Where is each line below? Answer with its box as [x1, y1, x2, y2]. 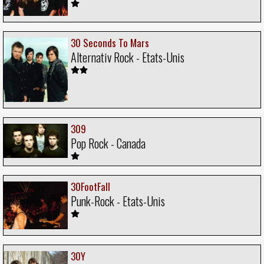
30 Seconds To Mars [71, 35, 149, 50]
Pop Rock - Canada [71, 134, 146, 152]
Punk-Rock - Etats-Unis [71, 192, 165, 210]
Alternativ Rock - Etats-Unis [71, 48, 184, 66]
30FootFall [71, 179, 110, 194]
